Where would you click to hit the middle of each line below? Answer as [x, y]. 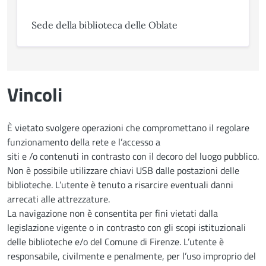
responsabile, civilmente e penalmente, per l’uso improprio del [132, 256]
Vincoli [35, 94]
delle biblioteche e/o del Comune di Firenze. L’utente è [115, 241]
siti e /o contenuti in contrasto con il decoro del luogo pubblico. [133, 156]
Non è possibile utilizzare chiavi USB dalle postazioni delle [123, 170]
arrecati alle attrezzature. [58, 199]
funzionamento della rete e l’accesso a [84, 142]
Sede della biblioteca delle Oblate [104, 25]
